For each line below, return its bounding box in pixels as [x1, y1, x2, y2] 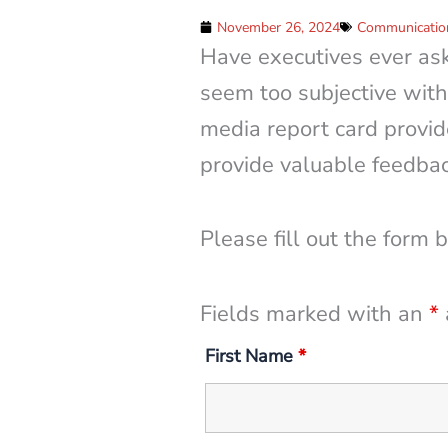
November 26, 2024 [216, 17, 340, 37]
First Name [204, 343, 298, 368]
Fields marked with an [199, 298, 429, 329]
